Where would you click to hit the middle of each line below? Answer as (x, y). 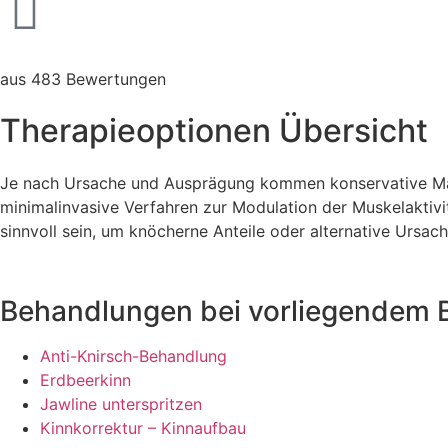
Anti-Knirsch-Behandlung (133, 356)
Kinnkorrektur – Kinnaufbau (143, 428)
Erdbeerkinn (85, 380)
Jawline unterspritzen (121, 404)
